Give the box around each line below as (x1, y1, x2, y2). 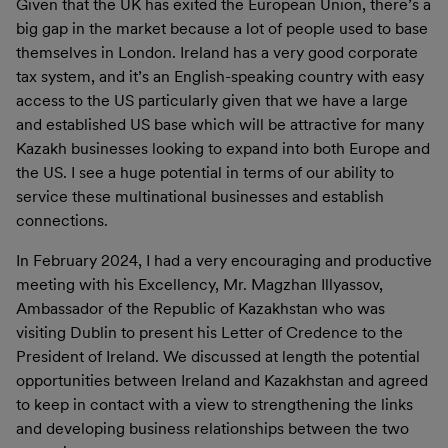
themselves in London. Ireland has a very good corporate (16, 42, 418, 62)
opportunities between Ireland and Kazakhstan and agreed (16, 370, 428, 390)
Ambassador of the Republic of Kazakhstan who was (16, 298, 385, 318)
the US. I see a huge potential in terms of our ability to (16, 162, 394, 182)
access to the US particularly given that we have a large (16, 90, 408, 110)
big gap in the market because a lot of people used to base (16, 18, 428, 38)
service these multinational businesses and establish (16, 186, 384, 206)
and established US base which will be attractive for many (16, 114, 424, 134)
